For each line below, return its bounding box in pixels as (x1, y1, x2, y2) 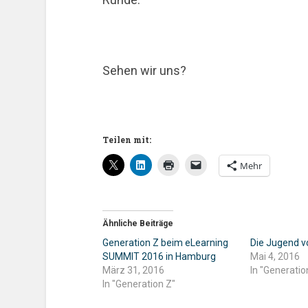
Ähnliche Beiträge (102, 219, 173, 228)
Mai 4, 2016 (250, 251, 300, 262)
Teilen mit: (102, 134, 151, 145)
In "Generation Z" (102, 278, 175, 289)
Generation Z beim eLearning (102, 237, 228, 248)
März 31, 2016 (102, 265, 164, 276)
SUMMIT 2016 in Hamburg (102, 251, 216, 262)
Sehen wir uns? (102, 63, 186, 78)
